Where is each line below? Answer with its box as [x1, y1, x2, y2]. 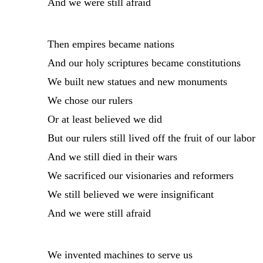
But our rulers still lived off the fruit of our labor [47, 131, 255, 144]
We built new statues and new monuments [47, 75, 227, 87]
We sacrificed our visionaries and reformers [47, 169, 234, 181]
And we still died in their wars [47, 150, 177, 163]
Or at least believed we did [47, 113, 162, 125]
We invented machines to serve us [47, 248, 193, 261]
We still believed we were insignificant [47, 188, 214, 200]
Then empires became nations [47, 38, 174, 50]
